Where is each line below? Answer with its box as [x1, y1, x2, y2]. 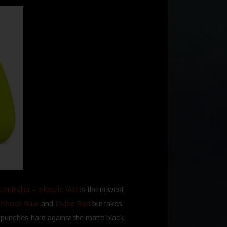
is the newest [78, 185, 124, 194]
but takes [90, 199, 122, 208]
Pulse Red [55, 199, 90, 208]
